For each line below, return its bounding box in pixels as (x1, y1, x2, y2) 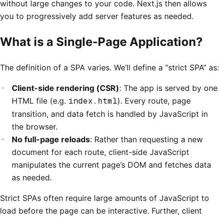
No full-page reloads (12, 134, 90, 144)
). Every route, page (117, 95, 191, 106)
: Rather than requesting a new (90, 134, 203, 144)
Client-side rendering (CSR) (12, 83, 119, 93)
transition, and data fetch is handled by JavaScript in (12, 109, 208, 119)
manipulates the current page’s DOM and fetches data (12, 159, 211, 170)
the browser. (12, 121, 58, 131)
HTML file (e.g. (12, 95, 68, 106)
